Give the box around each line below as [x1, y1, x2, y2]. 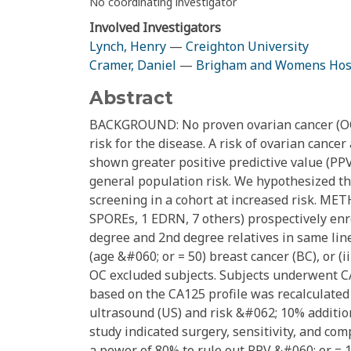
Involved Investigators [89, 19, 221, 37]
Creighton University [186, 38, 309, 56]
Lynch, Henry [89, 38, 166, 56]
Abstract [89, 87, 173, 110]
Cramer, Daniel [89, 56, 176, 74]
